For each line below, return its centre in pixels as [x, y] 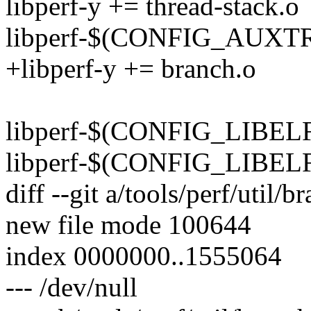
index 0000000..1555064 [144, 256]
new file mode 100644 [128, 225]
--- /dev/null [72, 287]
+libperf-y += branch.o [131, 69]
